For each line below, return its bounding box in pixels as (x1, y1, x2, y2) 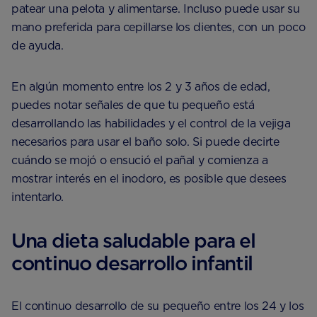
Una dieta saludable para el (11, 229, 255, 253)
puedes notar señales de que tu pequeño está (11, 98, 255, 112)
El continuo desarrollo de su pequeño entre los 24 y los (11, 299, 304, 313)
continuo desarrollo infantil (11, 251, 253, 275)
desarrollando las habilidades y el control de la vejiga (11, 117, 291, 130)
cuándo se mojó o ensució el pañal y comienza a (11, 154, 268, 167)
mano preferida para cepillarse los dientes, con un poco (11, 21, 306, 34)
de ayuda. (11, 39, 64, 52)
